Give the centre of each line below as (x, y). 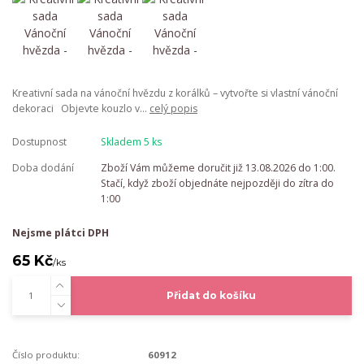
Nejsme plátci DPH (61, 232)
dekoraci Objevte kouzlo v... (81, 108)
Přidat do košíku (211, 296)
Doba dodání (43, 168)
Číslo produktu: (46, 355)
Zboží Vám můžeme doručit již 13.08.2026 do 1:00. (218, 168)
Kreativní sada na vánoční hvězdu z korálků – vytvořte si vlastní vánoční (175, 93)
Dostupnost (39, 141)
